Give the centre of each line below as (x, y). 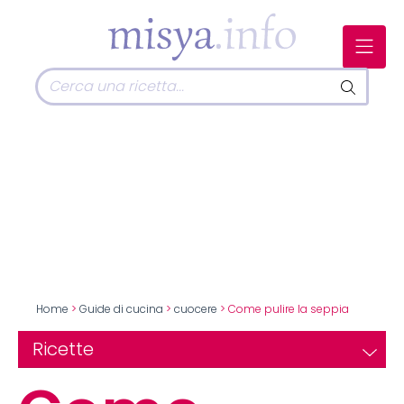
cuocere (196, 309)
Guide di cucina (121, 309)
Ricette (63, 349)
